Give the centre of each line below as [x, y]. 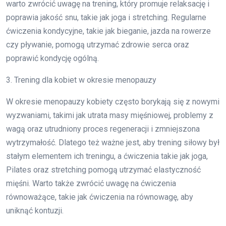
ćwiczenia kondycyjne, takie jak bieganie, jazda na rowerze [108, 31]
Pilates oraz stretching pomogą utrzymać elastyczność [103, 170]
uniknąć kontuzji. [35, 211]
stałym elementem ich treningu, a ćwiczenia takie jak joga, [107, 156]
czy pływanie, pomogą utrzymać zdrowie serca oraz [98, 45]
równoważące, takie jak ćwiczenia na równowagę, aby [100, 197]
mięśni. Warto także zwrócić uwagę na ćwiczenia [91, 184]
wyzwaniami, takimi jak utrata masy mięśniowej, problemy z [110, 116]
